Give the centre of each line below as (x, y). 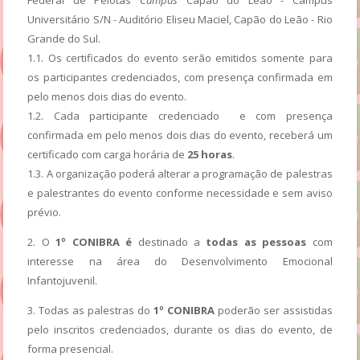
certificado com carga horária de (108, 154)
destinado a (169, 241)
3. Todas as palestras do (90, 310)
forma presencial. (71, 348)
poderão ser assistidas (273, 310)
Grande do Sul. (64, 38)
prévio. (45, 212)
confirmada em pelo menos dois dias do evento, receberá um (180, 135)
